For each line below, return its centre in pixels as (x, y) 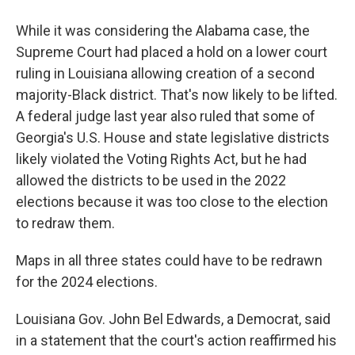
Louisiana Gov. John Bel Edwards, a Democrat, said (173, 319)
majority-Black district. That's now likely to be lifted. (177, 95)
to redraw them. (65, 223)
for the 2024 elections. (87, 282)
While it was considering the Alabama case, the (163, 31)
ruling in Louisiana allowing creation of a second (165, 73)
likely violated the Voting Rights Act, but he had (161, 159)
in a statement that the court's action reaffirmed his (176, 340)
